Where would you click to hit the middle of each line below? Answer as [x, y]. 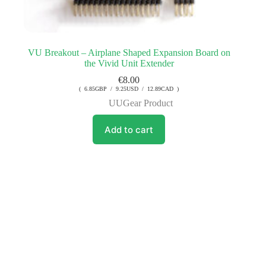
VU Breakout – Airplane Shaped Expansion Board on [129, 53]
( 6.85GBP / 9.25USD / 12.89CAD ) [129, 89]
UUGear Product [141, 103]
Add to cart [129, 129]
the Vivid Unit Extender [129, 64]
